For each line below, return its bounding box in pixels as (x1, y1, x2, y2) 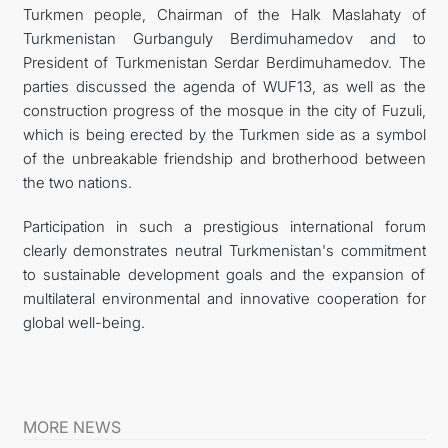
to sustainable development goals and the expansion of (22, 265, 426, 284)
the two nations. (22, 173, 132, 192)
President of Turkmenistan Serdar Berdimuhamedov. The (22, 53, 426, 72)
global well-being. (22, 313, 145, 332)
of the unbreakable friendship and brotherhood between (22, 149, 426, 168)
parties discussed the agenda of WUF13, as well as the (22, 77, 426, 96)
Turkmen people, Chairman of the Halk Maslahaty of (22, 5, 426, 24)
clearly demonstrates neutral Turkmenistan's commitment (22, 241, 426, 260)
